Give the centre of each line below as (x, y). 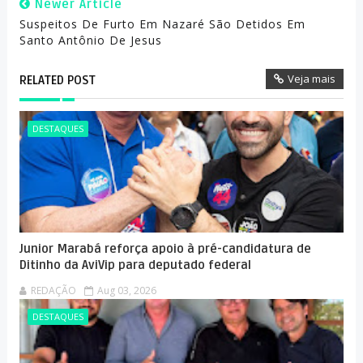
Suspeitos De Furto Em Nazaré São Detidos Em (162, 24)
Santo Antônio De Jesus (90, 40)
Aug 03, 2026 (126, 290)
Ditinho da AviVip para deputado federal (135, 265)
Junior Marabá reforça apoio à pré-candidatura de (165, 249)
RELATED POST (57, 80)
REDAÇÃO (53, 290)
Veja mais (312, 79)
